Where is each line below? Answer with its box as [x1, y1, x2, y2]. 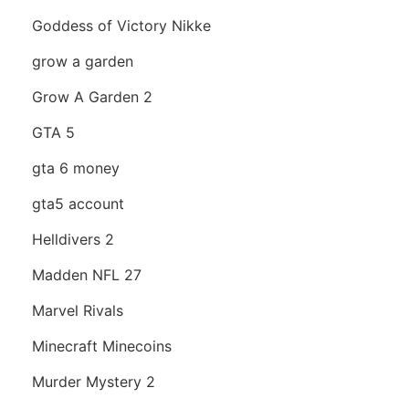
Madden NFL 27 [32, 266, 142, 285]
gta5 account [32, 194, 124, 214]
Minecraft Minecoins [32, 337, 172, 356]
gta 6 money [32, 159, 120, 178]
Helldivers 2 [32, 230, 114, 249]
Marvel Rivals [32, 301, 123, 320]
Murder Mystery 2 [32, 372, 155, 392]
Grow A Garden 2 [32, 88, 152, 107]
